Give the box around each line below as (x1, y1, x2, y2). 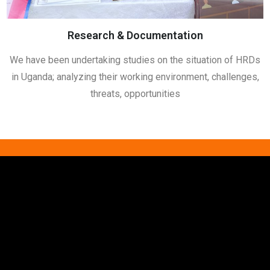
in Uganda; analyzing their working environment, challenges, (11, 71, 259, 83)
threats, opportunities (90, 87, 180, 99)
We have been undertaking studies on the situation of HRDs (10, 54, 260, 66)
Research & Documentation (67, 28, 203, 42)
